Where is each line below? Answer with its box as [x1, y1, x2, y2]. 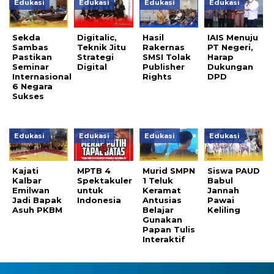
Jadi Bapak [12, 195, 62, 206]
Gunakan [142, 215, 182, 225]
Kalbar [12, 176, 42, 186]
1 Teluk [142, 176, 173, 186]
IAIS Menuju [207, 32, 259, 43]
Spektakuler [77, 176, 133, 186]
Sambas [12, 42, 48, 53]
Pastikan [12, 52, 52, 62]
